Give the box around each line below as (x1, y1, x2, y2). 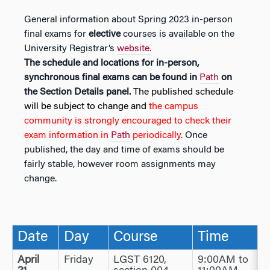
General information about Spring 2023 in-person (24, 15, 233, 25)
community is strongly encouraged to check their (24, 116, 231, 126)
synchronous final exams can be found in (24, 73, 199, 83)
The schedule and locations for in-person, (24, 58, 199, 68)
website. (117, 44, 151, 54)
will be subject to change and (24, 102, 146, 111)
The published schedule (133, 87, 233, 97)
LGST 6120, (113, 255, 166, 266)
